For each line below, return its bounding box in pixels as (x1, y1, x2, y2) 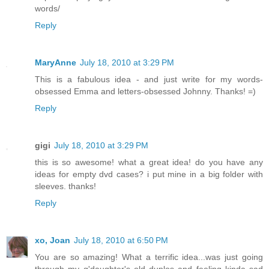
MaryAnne (35, 58, 76, 68)
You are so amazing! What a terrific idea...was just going (35, 252, 263, 262)
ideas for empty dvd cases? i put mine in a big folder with (35, 169, 263, 180)
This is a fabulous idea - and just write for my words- (35, 74, 263, 85)
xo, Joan (35, 235, 70, 246)
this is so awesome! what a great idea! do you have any (35, 157, 263, 168)
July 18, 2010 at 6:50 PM (74, 235, 168, 246)
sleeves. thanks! (35, 181, 96, 192)
